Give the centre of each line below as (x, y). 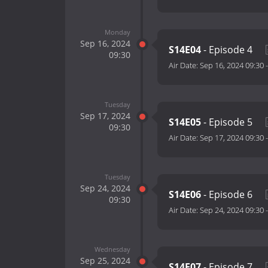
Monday (117, 32)
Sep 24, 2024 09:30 (232, 210)
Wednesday (112, 249)
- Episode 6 (228, 195)
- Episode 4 (228, 50)
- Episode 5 (228, 122)
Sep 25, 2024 (105, 260)
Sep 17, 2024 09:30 (232, 138)
